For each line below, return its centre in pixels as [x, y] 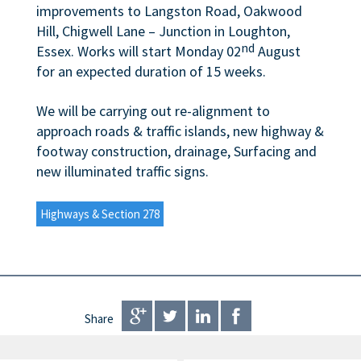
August [277, 51]
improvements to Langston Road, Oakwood [169, 11]
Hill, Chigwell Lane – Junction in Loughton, [163, 31]
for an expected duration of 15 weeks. [151, 71]
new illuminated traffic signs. [122, 172]
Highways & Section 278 [100, 214]
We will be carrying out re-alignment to [153, 111]
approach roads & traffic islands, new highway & [180, 131]
